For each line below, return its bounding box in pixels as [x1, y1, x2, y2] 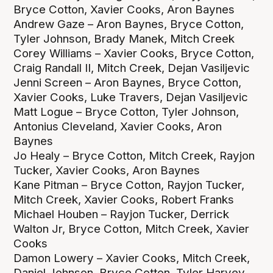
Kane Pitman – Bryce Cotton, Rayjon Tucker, [13, 178, 245, 193]
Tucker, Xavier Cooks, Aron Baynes [13, 163, 200, 178]
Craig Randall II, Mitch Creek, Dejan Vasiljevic [13, 61, 250, 76]
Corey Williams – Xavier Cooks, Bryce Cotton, [13, 46, 255, 61]
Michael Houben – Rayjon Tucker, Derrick [13, 207, 230, 222]
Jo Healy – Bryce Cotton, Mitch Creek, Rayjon [13, 149, 255, 163]
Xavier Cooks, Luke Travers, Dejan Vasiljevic [13, 90, 249, 105]
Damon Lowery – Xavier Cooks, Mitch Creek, [13, 251, 250, 266]
